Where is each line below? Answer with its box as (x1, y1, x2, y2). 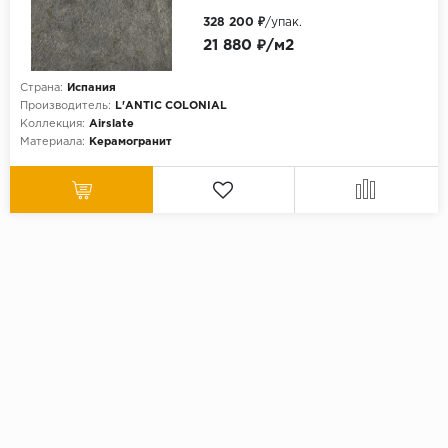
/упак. (264, 16, 302, 28)
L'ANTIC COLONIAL (115, 100, 227, 111)
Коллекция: (20, 118, 85, 129)
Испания (67, 82, 116, 93)
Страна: (20, 82, 63, 93)
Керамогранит (89, 136, 172, 147)
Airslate (89, 118, 134, 129)
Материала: (20, 136, 85, 147)
